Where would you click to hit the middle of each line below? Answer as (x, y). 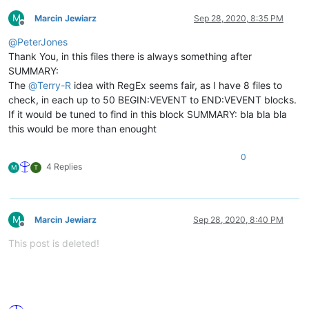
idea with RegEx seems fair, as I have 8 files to (177, 85)
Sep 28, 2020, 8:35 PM (239, 18)
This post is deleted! (54, 243)
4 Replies (64, 166)
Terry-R (54, 85)
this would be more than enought (82, 128)
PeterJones (42, 41)
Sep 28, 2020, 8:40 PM (238, 219)
